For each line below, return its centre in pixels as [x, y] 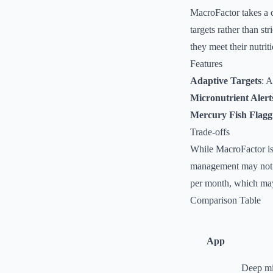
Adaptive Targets [226, 81]
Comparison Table [225, 200]
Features [206, 64]
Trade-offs [210, 132]
